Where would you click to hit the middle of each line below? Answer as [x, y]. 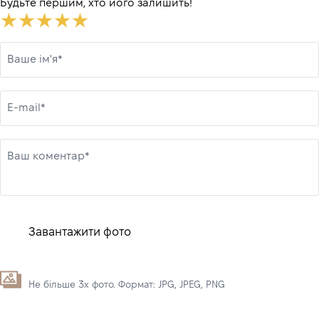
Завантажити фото [80, 232]
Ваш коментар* [48, 156]
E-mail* [26, 108]
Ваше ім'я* [35, 59]
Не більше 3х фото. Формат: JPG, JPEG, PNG [127, 286]
